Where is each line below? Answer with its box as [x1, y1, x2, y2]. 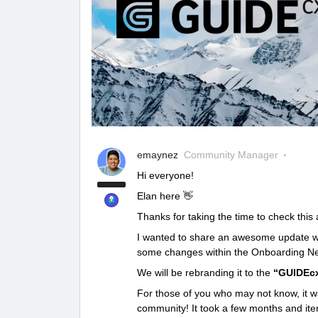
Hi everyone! [137, 169, 194, 181]
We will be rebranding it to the [137, 266, 273, 278]
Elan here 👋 [137, 190, 193, 202]
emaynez [137, 148, 178, 160]
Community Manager [184, 148, 278, 160]
